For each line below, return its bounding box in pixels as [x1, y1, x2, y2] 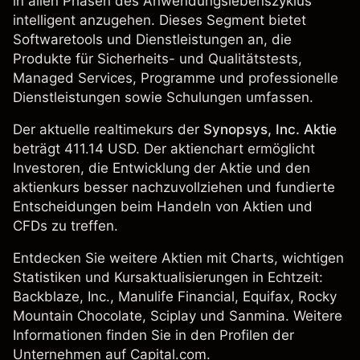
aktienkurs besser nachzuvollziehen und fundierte [13, 179, 335, 195]
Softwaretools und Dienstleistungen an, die [13, 31, 292, 47]
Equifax [243, 288, 290, 305]
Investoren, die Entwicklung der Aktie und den [13, 160, 310, 176]
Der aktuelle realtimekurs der [13, 121, 203, 137]
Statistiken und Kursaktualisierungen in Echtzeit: [13, 269, 323, 285]
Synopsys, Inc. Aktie [203, 121, 337, 137]
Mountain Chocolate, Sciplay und [13, 308, 229, 324]
